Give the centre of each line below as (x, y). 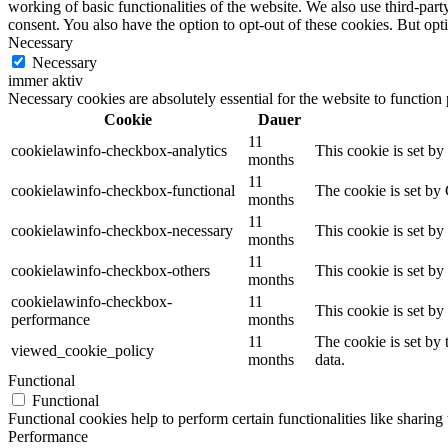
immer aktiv (45, 81)
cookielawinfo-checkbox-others (110, 271)
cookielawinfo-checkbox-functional (123, 191)
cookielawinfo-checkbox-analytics (119, 151)
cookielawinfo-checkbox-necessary (122, 231)
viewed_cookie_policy (82, 351)
